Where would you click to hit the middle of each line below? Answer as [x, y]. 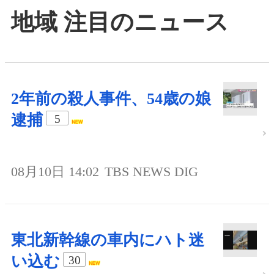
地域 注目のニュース [120, 22]
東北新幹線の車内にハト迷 [108, 240]
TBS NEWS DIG [151, 171]
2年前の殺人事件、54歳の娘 [111, 98]
